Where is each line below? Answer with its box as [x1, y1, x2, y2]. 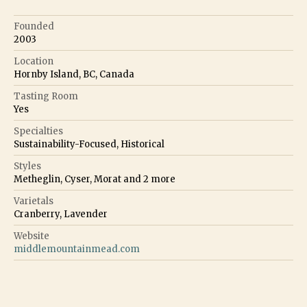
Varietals [14, 195, 53, 208]
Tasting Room [14, 90, 78, 103]
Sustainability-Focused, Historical [14, 138, 164, 151]
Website [14, 230, 49, 243]
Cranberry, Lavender [14, 208, 108, 221]
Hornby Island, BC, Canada [14, 69, 134, 81]
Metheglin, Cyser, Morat [14, 173, 121, 186]
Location [14, 56, 53, 68]
